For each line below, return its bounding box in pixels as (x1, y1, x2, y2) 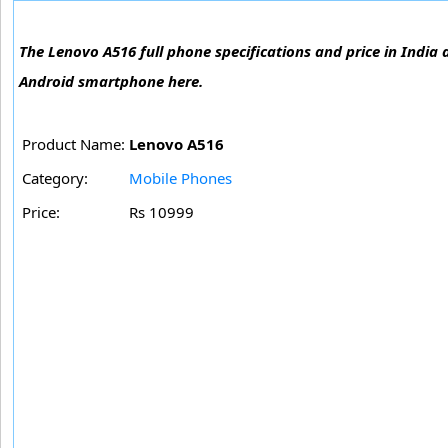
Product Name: (22, 134, 125, 155)
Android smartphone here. (19, 71, 203, 92)
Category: (22, 168, 88, 189)
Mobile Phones (129, 168, 232, 189)
